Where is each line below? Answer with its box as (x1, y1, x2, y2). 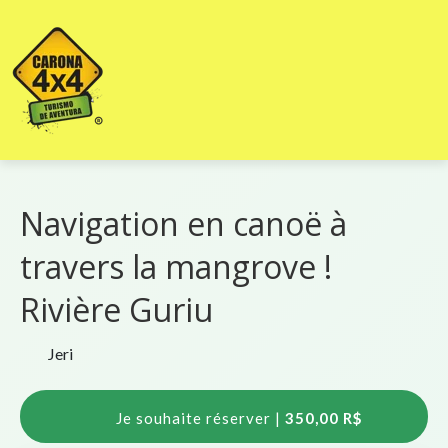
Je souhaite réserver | (111, 409, 285, 428)
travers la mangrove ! (20, 245, 332, 289)
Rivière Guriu (20, 288, 213, 332)
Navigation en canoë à (20, 202, 347, 246)
